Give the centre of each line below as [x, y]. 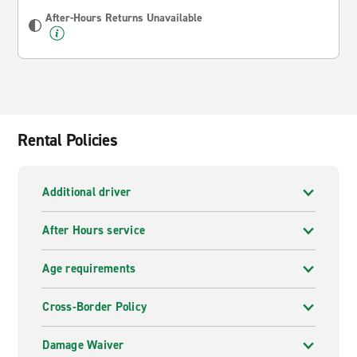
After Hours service [94, 230]
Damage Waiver [83, 345]
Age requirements [89, 269]
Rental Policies [68, 140]
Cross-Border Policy [95, 307]
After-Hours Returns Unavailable [124, 18]
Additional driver [87, 192]
